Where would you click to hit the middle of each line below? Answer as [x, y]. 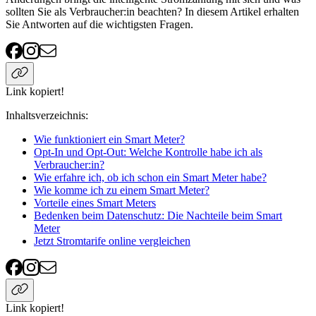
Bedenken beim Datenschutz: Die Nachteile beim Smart [158, 216]
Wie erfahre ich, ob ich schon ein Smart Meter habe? [150, 178]
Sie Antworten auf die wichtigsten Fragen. [99, 25]
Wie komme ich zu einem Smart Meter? [122, 190]
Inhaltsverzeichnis [45, 116]
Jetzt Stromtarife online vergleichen [112, 241]
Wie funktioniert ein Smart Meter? [109, 140]
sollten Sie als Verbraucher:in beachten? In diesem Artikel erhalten [152, 12]
